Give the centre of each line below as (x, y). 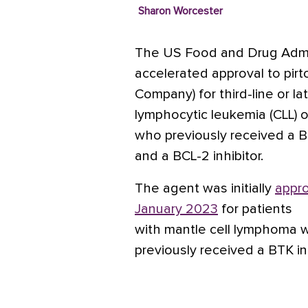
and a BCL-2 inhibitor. (199, 156)
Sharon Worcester (180, 11)
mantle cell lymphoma (232, 230)
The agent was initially (205, 188)
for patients (255, 209)
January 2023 (176, 209)
